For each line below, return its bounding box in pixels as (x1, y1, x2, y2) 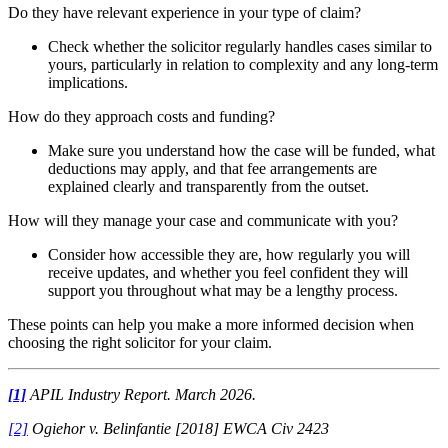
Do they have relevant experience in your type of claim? (8, 3, 361, 21)
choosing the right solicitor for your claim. (8, 333, 272, 351)
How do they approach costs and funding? (8, 107, 275, 125)
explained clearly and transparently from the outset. (48, 177, 369, 195)
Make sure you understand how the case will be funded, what (48, 141, 435, 159)
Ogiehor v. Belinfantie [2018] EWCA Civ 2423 (28, 419, 329, 437)
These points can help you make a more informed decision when (8, 315, 414, 333)
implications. (48, 73, 128, 91)
